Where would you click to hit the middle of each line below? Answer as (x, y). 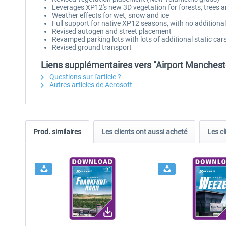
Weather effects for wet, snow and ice (110, 15)
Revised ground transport (92, 47)
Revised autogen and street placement (112, 31)
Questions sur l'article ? (84, 77)
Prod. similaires (57, 132)
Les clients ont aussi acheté (144, 132)
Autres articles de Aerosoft (90, 85)
